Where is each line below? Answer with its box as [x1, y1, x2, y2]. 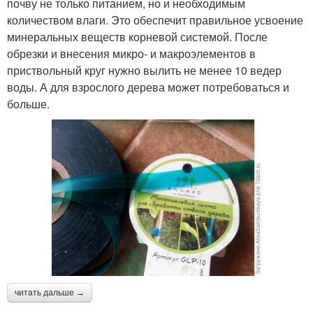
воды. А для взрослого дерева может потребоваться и [7, 78, 289, 95]
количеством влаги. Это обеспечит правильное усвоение [7, 11, 303, 28]
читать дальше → [15, 288, 85, 298]
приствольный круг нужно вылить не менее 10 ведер [7, 61, 282, 78]
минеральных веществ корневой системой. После [7, 28, 268, 45]
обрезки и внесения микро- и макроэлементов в [7, 45, 256, 61]
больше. [7, 95, 50, 112]
